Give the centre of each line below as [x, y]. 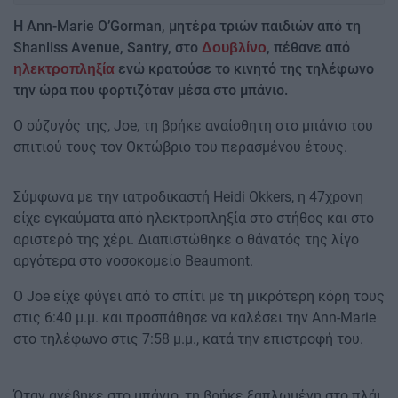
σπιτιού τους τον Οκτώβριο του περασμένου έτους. [180, 147]
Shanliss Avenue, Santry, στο [107, 47]
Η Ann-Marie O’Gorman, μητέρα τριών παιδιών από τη [187, 26]
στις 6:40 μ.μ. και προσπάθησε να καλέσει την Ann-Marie [195, 317]
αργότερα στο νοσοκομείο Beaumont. [133, 260]
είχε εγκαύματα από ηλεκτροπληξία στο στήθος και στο [194, 218]
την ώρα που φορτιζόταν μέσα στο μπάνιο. [151, 90]
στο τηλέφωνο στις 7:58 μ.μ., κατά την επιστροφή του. [188, 338]
